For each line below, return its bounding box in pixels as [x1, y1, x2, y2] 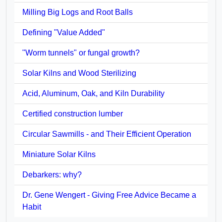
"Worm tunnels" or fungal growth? [22, 48, 140, 57]
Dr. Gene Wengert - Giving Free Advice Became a [22, 190, 196, 199]
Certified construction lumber [22, 109, 123, 118]
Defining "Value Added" [22, 28, 105, 37]
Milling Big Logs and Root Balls [22, 7, 133, 16]
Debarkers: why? [22, 170, 82, 179]
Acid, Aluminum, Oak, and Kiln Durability [22, 89, 165, 98]
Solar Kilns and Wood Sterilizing [22, 68, 136, 77]
